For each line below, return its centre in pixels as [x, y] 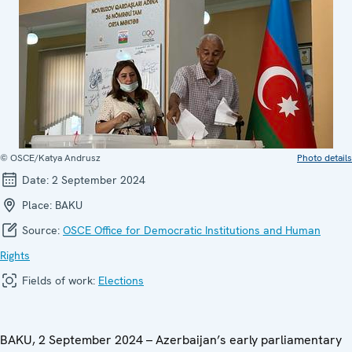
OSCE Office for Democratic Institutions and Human [192, 230]
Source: [41, 230]
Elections [121, 280]
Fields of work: [59, 280]
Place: [37, 205]
